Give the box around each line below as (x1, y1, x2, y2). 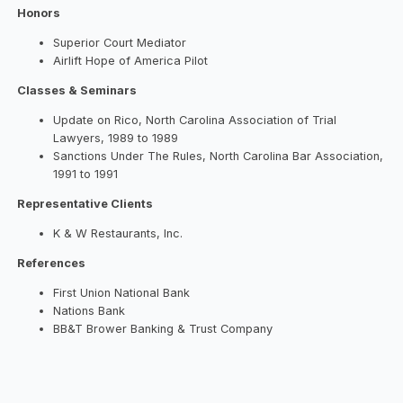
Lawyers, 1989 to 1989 (53, 131, 179, 146)
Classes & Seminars (17, 84, 138, 98)
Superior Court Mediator (53, 36, 187, 50)
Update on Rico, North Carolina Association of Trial (53, 113, 337, 128)
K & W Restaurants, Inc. (53, 226, 184, 240)
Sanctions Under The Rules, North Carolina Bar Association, (53, 149, 384, 164)
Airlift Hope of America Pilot (53, 54, 209, 68)
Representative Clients (17, 197, 154, 210)
